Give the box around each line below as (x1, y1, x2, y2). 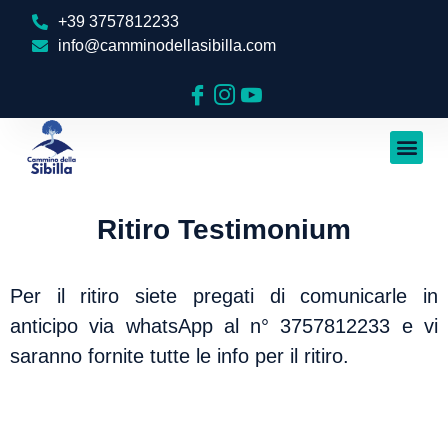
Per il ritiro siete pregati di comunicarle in (10, 284, 438, 307)
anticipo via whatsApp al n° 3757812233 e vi (10, 314, 438, 337)
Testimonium (178, 213, 351, 245)
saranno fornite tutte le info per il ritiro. (10, 344, 349, 367)
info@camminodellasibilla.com (58, 37, 277, 54)
